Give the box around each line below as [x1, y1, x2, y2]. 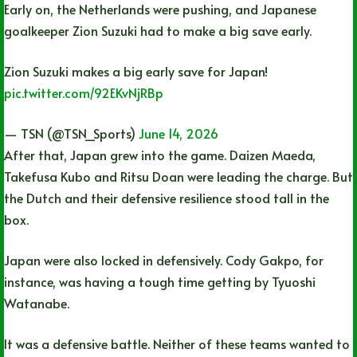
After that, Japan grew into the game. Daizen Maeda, [4, 145, 316, 163]
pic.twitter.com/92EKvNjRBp [4, 83, 163, 101]
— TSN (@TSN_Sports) [4, 124, 139, 142]
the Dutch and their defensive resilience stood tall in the [4, 188, 329, 206]
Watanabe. [4, 293, 69, 312]
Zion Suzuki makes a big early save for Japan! [4, 61, 268, 80]
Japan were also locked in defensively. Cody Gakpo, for [4, 250, 324, 269]
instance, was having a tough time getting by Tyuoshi [4, 272, 316, 290]
